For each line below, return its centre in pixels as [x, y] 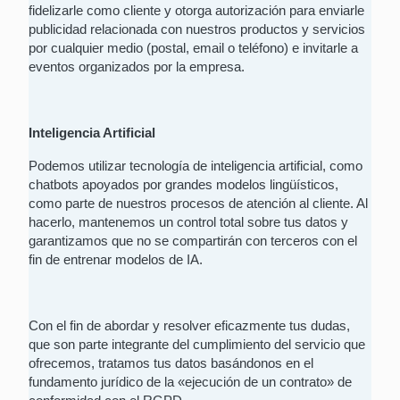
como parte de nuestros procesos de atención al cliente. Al [198, 204]
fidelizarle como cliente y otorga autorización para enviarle [196, 11]
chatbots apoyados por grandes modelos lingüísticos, [183, 185]
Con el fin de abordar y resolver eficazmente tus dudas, [189, 326]
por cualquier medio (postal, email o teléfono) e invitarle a [193, 48]
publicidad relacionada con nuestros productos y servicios [197, 29]
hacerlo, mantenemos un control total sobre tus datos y [188, 222]
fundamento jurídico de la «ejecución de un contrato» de [190, 382]
